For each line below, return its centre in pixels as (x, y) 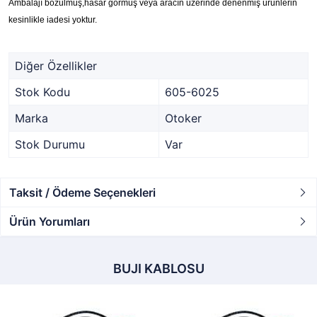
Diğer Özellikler (56, 66)
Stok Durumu (50, 144)
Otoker (183, 118)
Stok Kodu (42, 92)
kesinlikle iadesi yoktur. (53, 20)
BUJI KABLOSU (158, 269)
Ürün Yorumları (50, 221)
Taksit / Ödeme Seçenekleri (82, 192)
